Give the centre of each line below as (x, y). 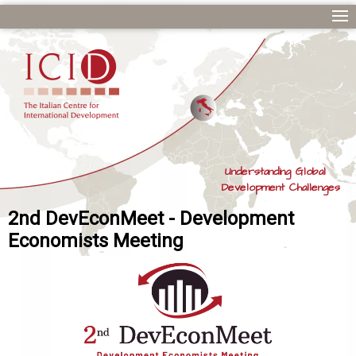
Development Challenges (281, 188)
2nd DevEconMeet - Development (151, 219)
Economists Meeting (96, 241)
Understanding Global (282, 172)
